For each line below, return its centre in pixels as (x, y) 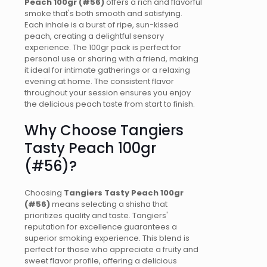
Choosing (44, 193)
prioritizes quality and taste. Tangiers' (96, 215)
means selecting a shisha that (109, 204)
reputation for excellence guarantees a (101, 226)
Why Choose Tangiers (104, 130)
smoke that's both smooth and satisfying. (103, 14)
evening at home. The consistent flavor (99, 82)
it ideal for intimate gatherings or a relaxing (107, 70)
